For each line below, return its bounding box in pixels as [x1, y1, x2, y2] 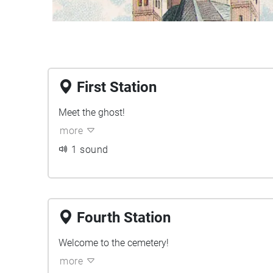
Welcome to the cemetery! [58, 237, 169, 249]
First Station [77, 79, 157, 96]
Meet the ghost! [58, 107, 125, 118]
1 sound [71, 144, 108, 155]
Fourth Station [77, 209, 171, 226]
